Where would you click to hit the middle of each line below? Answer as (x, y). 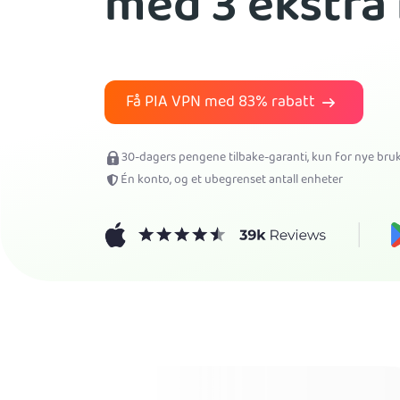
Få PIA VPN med (182, 103)
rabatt (292, 103)
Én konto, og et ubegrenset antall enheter (232, 180)
